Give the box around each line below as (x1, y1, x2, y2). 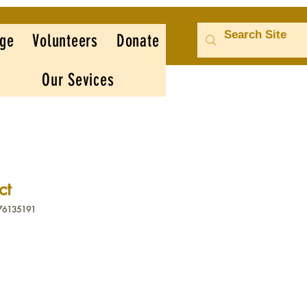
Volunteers (32, 31, 98, 51)
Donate (116, 31, 160, 51)
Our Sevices (42, 70, 114, 90)
